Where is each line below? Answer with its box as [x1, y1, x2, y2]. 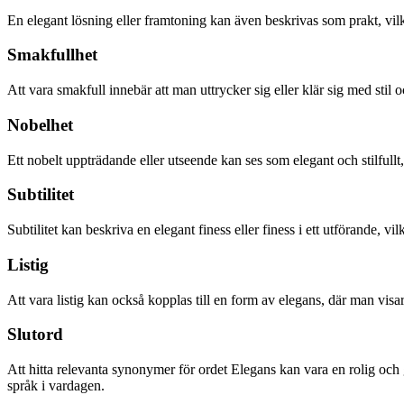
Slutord [7, 325, 63, 344]
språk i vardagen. [7, 377, 105, 393]
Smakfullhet [7, 45, 97, 65]
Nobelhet [7, 115, 73, 134]
